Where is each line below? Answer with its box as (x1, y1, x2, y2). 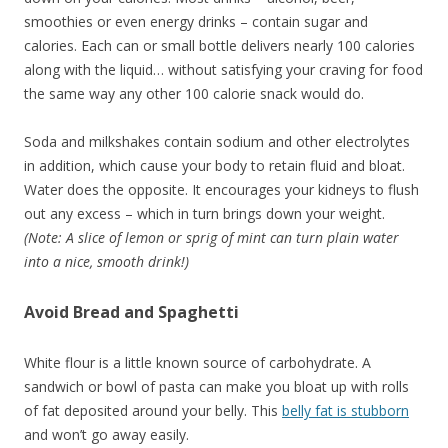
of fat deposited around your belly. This (24, 401, 282, 421)
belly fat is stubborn (282, 401, 409, 421)
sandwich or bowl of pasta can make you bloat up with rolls (24, 377, 409, 397)
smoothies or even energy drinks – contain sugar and (24, 12, 368, 32)
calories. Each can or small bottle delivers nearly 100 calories (24, 36, 415, 56)
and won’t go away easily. (24, 425, 189, 445)
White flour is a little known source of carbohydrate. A (24, 353, 371, 373)
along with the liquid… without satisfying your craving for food (24, 60, 423, 80)
